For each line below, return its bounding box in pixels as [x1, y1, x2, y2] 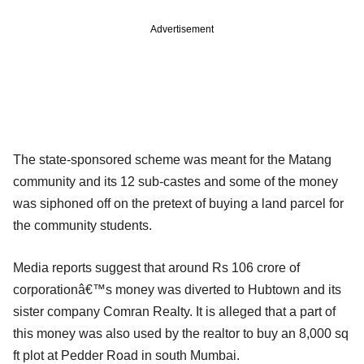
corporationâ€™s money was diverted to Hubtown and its [13, 282, 341, 297]
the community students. [13, 218, 152, 232]
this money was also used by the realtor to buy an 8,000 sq [13, 326, 349, 340]
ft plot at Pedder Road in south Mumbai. [13, 348, 240, 362]
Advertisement [150, 23, 214, 35]
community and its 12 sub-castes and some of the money [13, 174, 338, 188]
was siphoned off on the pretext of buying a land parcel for [13, 196, 344, 210]
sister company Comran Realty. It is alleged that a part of [13, 304, 336, 318]
